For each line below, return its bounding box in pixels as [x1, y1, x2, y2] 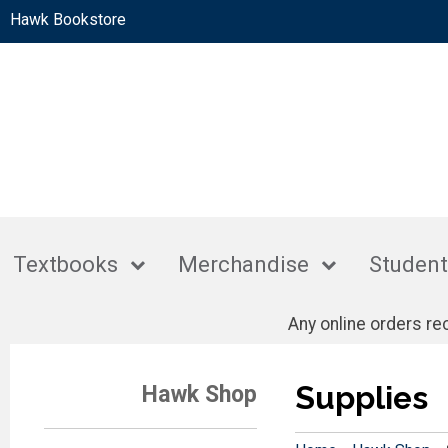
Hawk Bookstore [10, 10, 126, 29]
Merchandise [178, 252, 310, 278]
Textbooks [13, 252, 119, 278]
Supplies [294, 378, 428, 416]
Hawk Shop [142, 379, 258, 408]
